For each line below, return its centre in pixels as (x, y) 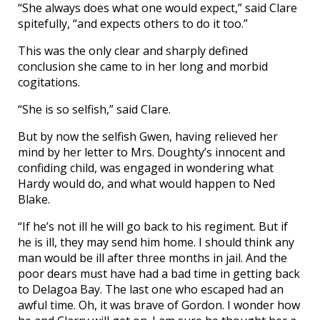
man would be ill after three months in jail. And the (152, 258)
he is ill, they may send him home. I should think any (156, 242)
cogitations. (49, 82)
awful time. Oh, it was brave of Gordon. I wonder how (159, 305)
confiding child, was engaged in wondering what (146, 168)
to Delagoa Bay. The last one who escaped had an (151, 290)
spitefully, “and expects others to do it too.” (133, 24)
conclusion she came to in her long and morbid (143, 67)
